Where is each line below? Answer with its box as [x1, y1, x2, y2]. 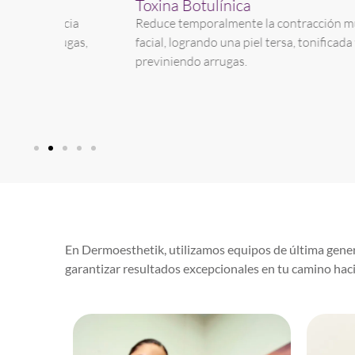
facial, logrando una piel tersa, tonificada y [72, 33, 299, 50]
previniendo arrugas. [72, 52, 185, 69]
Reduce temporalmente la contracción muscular [72, 14, 331, 31]
